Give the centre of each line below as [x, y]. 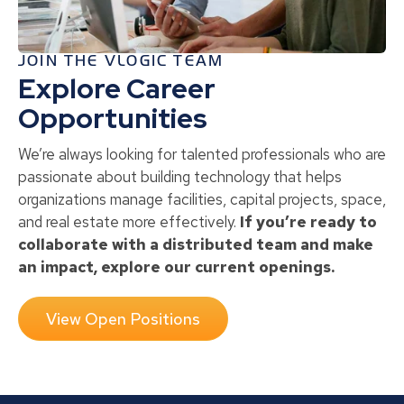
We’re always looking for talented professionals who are [202, 155]
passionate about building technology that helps [180, 177]
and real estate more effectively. [129, 222]
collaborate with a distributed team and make [196, 245]
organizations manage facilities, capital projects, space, [202, 200]
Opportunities [113, 119]
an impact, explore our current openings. [176, 267]
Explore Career [117, 89]
